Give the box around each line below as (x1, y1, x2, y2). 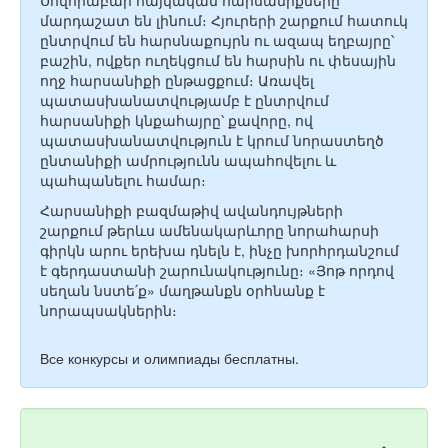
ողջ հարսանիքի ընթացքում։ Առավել (40, 70, 314, 90)
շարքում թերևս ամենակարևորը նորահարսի (40, 220, 379, 240)
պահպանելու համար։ (40, 170, 206, 190)
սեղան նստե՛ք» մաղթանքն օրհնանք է (40, 280, 325, 300)
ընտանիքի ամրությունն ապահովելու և (40, 150, 336, 170)
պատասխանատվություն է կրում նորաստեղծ (40, 130, 384, 150)
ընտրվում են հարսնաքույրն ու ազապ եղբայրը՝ (40, 30, 394, 50)
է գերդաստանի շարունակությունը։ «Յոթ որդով (40, 260, 394, 280)
